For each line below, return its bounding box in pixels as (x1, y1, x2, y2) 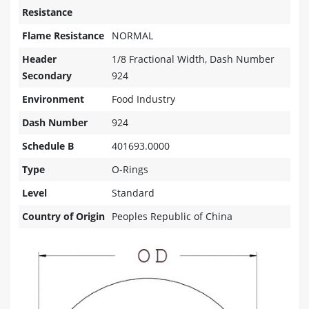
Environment (22, 92, 84, 106)
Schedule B (22, 139, 74, 153)
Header (22, 52, 57, 66)
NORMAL (112, 29, 153, 43)
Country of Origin (22, 210, 105, 223)
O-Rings (112, 163, 148, 177)
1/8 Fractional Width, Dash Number (112, 52, 275, 66)
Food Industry (112, 92, 175, 106)
